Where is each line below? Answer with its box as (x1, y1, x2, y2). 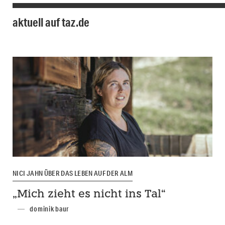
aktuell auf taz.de (13, 14, 89, 30)
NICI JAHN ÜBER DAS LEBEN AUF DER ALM (13, 168, 133, 178)
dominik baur (30, 204, 69, 214)
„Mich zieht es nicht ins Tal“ (13, 189, 166, 200)
